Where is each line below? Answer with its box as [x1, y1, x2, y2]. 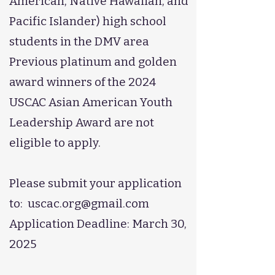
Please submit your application [9, 176, 182, 190]
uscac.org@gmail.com [28, 196, 149, 211]
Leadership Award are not [9, 115, 154, 130]
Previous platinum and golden [9, 55, 177, 69]
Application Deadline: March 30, [9, 217, 187, 231]
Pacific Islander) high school [9, 14, 166, 28]
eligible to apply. [9, 136, 101, 150]
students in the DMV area [9, 34, 149, 48]
